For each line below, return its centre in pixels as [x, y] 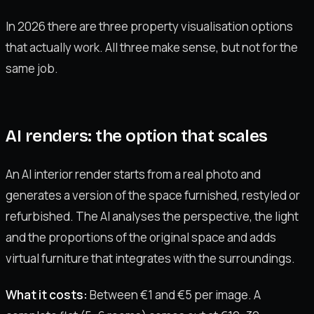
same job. [32, 69]
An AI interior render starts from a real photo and [133, 175]
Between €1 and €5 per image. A [174, 294]
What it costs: [47, 294]
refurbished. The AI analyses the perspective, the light [152, 217]
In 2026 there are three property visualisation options [149, 27]
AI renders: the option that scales [137, 136]
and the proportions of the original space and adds [141, 238]
